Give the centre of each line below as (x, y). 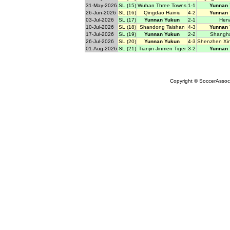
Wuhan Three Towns (162, 6)
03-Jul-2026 (100, 20)
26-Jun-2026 (101, 13)
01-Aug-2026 (101, 49)
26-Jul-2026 (100, 42)
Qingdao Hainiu (162, 13)
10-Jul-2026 (100, 27)
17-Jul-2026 (100, 34)
